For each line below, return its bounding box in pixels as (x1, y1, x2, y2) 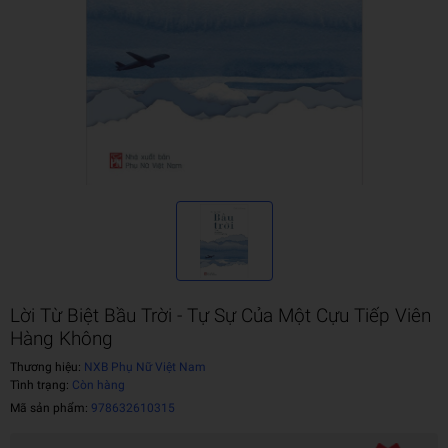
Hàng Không (10, 327, 113, 350)
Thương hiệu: (10, 360, 81, 374)
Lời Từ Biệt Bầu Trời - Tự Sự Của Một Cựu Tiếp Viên (10, 304, 431, 327)
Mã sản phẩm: (10, 401, 91, 415)
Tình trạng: (10, 378, 72, 392)
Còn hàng (72, 378, 125, 392)
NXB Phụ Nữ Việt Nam (81, 360, 206, 374)
